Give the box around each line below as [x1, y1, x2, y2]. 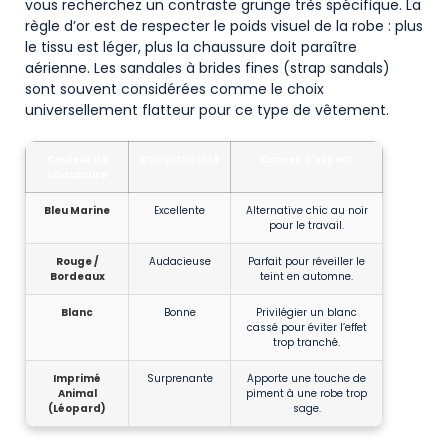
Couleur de [46, 152, 108, 168]
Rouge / [55, 254, 99, 270]
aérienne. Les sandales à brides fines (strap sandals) [25, 58, 390, 79]
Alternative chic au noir [245, 203, 368, 219]
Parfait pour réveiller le [248, 254, 365, 270]
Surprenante [146, 371, 213, 387]
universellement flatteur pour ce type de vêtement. [25, 100, 389, 121]
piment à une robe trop [246, 386, 367, 402]
